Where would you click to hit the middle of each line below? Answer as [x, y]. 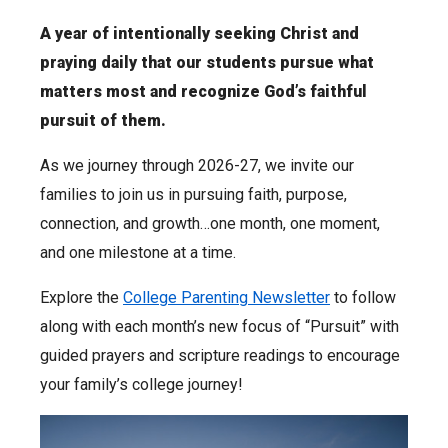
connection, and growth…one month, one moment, [210, 223]
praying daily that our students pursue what [207, 62]
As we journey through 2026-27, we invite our [197, 165]
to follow [363, 297]
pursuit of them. [103, 120]
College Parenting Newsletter [226, 297]
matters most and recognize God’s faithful [203, 91]
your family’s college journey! [141, 384]
